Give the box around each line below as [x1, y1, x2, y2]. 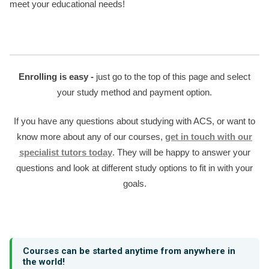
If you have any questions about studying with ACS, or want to [14, 116, 255, 126]
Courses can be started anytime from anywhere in [23, 245, 235, 256]
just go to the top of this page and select [94, 71, 250, 82]
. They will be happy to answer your [112, 147, 250, 157]
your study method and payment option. [57, 86, 212, 97]
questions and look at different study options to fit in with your [16, 163, 253, 173]
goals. [122, 178, 147, 189]
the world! [23, 256, 65, 267]
